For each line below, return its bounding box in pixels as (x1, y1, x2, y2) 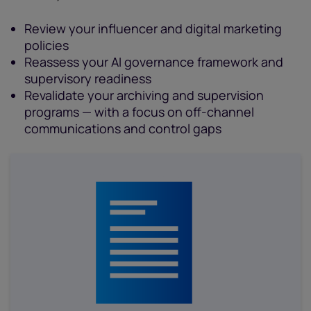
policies (24, 37, 69, 53)
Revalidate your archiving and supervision (24, 87, 264, 103)
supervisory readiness (24, 70, 151, 87)
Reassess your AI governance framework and (24, 53, 283, 70)
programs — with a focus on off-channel (24, 103, 254, 120)
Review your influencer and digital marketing (24, 20, 282, 37)
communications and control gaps (24, 120, 221, 137)
